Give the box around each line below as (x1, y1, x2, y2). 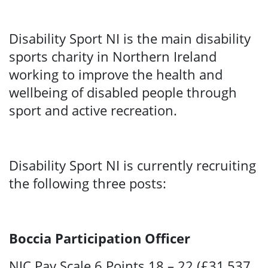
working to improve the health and (9, 65, 223, 84)
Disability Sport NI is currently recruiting (9, 156, 256, 175)
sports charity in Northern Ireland (9, 47, 217, 66)
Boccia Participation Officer (9, 229, 190, 248)
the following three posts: (9, 174, 166, 193)
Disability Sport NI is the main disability (9, 29, 251, 48)
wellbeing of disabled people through (9, 83, 237, 102)
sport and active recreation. (9, 101, 177, 120)
